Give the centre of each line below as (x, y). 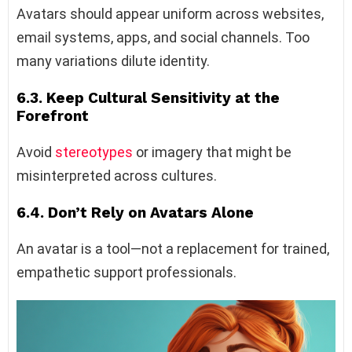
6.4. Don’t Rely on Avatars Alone (135, 213)
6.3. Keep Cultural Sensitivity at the (148, 98)
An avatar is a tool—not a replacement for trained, (173, 249)
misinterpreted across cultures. (117, 176)
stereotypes (94, 152)
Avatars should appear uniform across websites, (170, 14)
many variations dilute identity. (113, 61)
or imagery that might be (212, 152)
